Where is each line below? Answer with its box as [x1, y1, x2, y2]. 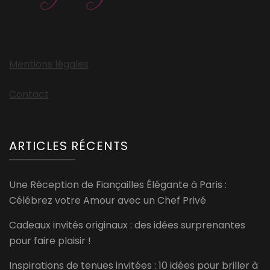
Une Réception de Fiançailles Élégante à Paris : [9, 177, 227, 192]
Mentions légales [9, 57, 89, 71]
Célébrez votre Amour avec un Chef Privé [9, 193, 206, 207]
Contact [9, 87, 49, 101]
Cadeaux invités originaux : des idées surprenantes [9, 218, 245, 232]
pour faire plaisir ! [9, 233, 91, 248]
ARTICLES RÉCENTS [9, 137, 128, 154]
